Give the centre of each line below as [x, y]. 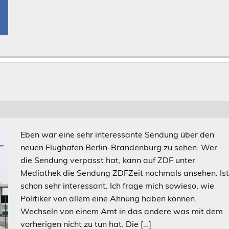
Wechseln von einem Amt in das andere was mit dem [122, 211]
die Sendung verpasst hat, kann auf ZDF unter [108, 160]
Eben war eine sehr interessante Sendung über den [118, 134]
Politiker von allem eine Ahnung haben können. [109, 198]
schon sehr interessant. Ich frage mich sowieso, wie [118, 186]
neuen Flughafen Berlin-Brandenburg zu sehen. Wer [119, 147]
